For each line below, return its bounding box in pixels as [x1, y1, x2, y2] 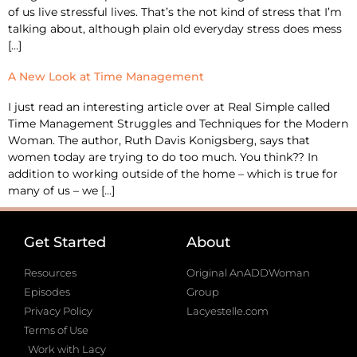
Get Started [24, 233, 106, 251]
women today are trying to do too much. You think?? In [8, 149, 318, 164]
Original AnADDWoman [186, 265, 310, 279]
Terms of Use [24, 323, 88, 336]
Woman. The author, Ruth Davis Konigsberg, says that [8, 132, 310, 147]
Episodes [24, 284, 70, 298]
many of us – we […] [8, 182, 115, 198]
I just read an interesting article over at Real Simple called [8, 99, 330, 114]
